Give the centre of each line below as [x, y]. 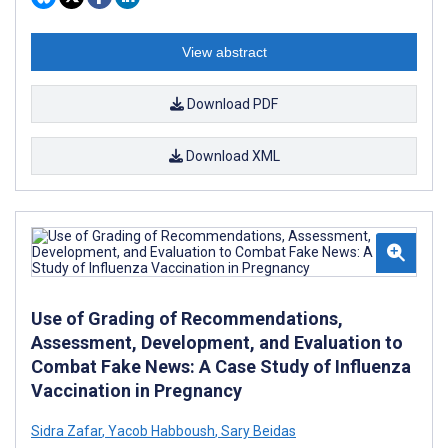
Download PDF [231, 103]
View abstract [224, 51]
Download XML [231, 155]
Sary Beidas [257, 430]
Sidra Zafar [66, 430]
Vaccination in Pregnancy [136, 390]
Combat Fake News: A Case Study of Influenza [221, 366]
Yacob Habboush [160, 430]
